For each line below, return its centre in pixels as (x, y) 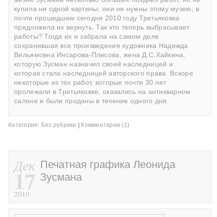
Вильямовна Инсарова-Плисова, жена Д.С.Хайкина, (100, 55)
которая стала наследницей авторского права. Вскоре (105, 73)
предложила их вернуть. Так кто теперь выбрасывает (102, 27)
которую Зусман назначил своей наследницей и (93, 64)
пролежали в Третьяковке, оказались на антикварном (102, 92)
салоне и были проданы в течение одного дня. (92, 101)
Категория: (25, 125)
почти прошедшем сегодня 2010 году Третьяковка (97, 18)
